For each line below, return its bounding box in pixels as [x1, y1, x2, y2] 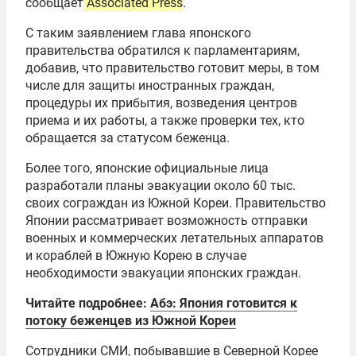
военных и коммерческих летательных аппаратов [25, 230, 323, 246]
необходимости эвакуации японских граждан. [25, 265, 301, 281]
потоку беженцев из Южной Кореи [25, 313, 236, 329]
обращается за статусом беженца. [25, 130, 230, 146]
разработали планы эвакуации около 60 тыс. [25, 178, 296, 194]
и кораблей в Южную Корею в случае [25, 248, 246, 264]
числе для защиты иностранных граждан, [25, 78, 274, 94]
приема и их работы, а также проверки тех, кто [25, 113, 304, 129]
